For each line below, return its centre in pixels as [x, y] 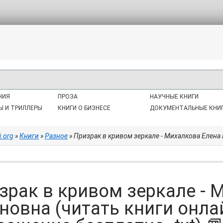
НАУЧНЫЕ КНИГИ [174, 97]
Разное [56, 136]
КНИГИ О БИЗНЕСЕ [84, 108]
